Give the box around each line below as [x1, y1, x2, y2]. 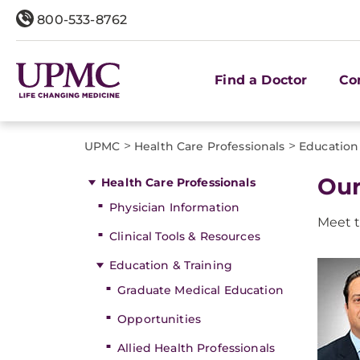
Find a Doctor [215, 72, 308, 88]
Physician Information [109, 200, 240, 215]
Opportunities [117, 312, 201, 326]
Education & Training [109, 258, 232, 272]
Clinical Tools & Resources [109, 229, 260, 243]
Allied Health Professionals [117, 341, 275, 355]
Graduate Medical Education [117, 283, 284, 297]
